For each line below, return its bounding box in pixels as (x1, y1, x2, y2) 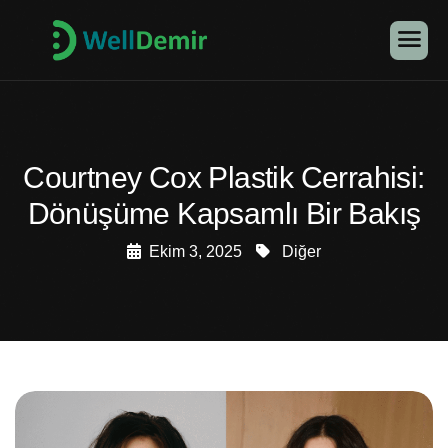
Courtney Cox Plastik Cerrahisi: (23, 161, 425, 194)
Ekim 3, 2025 (149, 243, 242, 260)
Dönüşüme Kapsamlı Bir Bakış (27, 197, 421, 230)
